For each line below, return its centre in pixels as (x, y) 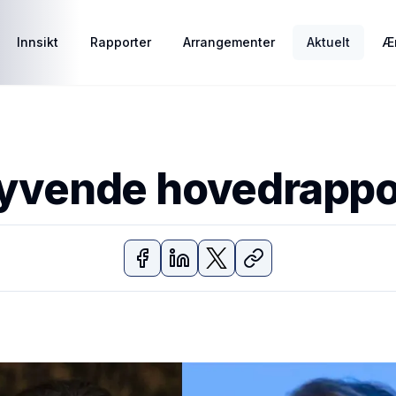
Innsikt (38, 42)
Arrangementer (229, 42)
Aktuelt (328, 42)
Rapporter (121, 42)
